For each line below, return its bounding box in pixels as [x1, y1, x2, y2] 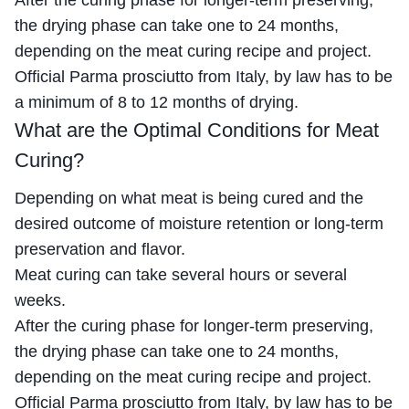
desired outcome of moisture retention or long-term [15, 214, 383, 233]
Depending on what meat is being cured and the [15, 188, 363, 207]
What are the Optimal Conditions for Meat [15, 118, 379, 142]
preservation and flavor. [15, 239, 185, 258]
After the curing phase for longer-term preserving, [15, 316, 373, 335]
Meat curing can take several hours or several [15, 265, 347, 284]
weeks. [15, 290, 66, 309]
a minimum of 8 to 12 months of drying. [15, 92, 299, 111]
